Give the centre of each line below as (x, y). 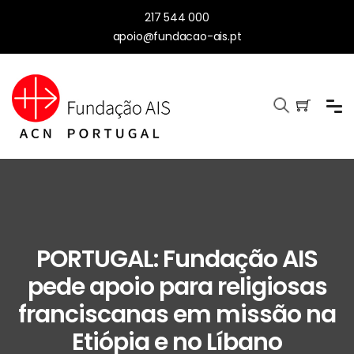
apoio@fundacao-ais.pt (177, 36)
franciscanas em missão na (177, 315)
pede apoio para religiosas (177, 287)
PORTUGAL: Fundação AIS (177, 260)
